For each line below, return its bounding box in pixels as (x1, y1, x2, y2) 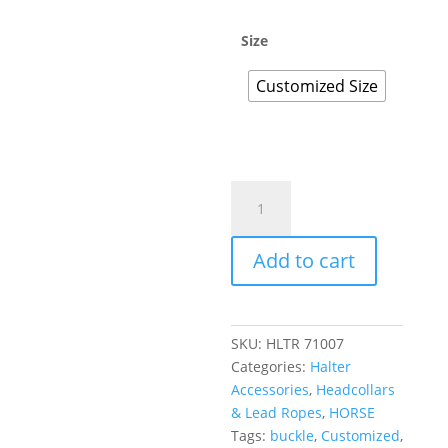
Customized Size (256, 74, 379, 97)
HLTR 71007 (266, 333, 345, 353)
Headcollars (316, 379, 396, 399)
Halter (310, 356, 352, 376)
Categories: (231, 356, 311, 376)
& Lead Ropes (231, 402, 323, 422)
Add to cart (253, 246, 356, 274)
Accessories (231, 379, 310, 399)
